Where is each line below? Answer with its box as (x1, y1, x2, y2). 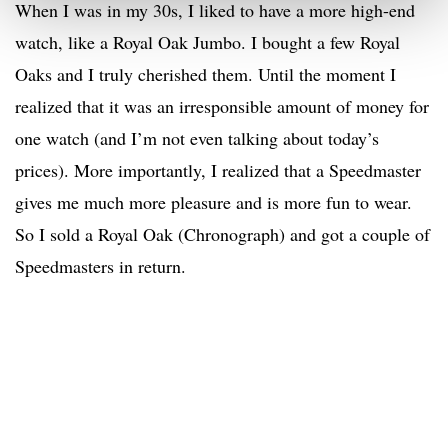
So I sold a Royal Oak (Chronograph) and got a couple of (15, 222, 430, 247)
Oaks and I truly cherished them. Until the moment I (15, 62, 396, 87)
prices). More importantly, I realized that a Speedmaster (15, 158, 421, 183)
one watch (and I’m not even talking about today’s (15, 126, 379, 151)
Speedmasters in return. (15, 254, 186, 279)
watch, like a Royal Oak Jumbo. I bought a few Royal (15, 30, 400, 55)
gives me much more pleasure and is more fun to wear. (15, 190, 412, 215)
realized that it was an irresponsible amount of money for (15, 94, 429, 119)
